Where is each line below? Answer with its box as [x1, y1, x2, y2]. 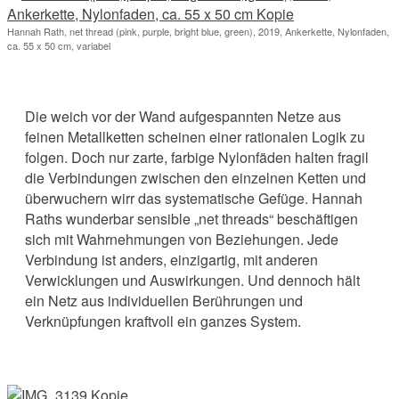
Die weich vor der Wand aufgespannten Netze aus [25, 105, 341, 126]
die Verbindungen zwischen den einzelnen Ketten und [25, 167, 366, 188]
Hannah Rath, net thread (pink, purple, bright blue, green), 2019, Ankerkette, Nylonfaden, [7, 23, 389, 38]
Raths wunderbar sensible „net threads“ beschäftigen [25, 208, 358, 229]
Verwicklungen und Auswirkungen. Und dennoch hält [25, 269, 360, 290]
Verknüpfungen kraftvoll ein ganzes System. [25, 310, 301, 331]
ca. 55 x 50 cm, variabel [7, 37, 110, 53]
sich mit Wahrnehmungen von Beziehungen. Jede [25, 228, 338, 249]
